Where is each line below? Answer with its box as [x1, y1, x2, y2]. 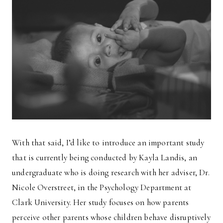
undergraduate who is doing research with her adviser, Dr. [12, 167, 210, 178]
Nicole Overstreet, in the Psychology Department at [12, 182, 192, 193]
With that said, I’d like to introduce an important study [12, 137, 205, 148]
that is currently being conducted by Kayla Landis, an [12, 152, 198, 163]
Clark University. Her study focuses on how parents [12, 197, 189, 208]
